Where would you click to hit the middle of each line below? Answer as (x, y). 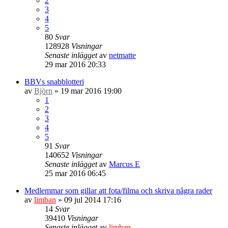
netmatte (122, 55)
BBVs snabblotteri (54, 81)
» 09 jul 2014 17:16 (89, 199)
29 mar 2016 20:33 (75, 64)
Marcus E (124, 164)
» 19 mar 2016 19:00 (87, 91)
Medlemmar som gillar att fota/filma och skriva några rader (118, 190)
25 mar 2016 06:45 (75, 173)
